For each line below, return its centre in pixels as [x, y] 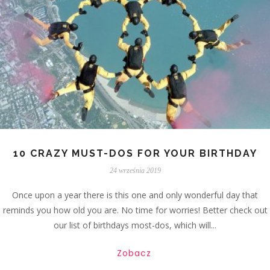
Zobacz [134, 253]
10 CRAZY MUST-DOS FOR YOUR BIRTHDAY [135, 153]
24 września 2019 [135, 170]
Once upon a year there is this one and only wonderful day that [135, 195]
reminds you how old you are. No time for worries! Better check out [135, 210]
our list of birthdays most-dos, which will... [135, 225]
